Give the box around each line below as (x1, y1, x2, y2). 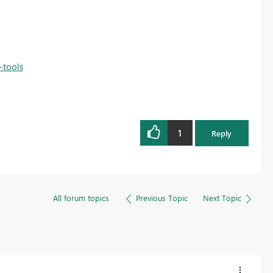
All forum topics (52, 192, 109, 203)
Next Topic (202, 192, 241, 203)
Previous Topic (135, 192, 188, 203)
